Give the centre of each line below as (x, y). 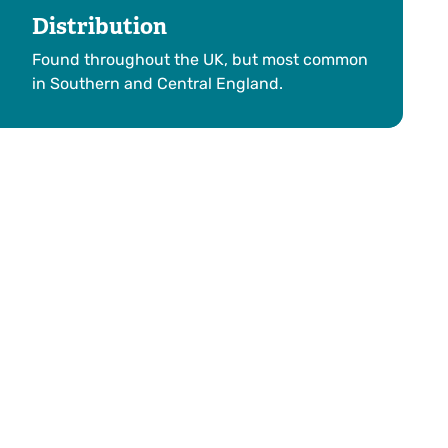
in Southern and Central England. (157, 83)
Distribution (99, 26)
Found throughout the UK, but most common (200, 59)
